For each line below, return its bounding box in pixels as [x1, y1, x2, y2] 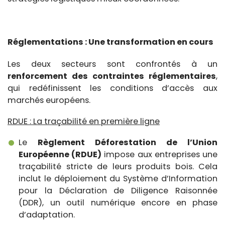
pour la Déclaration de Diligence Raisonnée [19, 184, 217, 196]
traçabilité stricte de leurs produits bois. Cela [19, 160, 217, 172]
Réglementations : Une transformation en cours [8, 36, 213, 48]
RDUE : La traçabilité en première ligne [8, 115, 160, 127]
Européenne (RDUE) [19, 148, 102, 160]
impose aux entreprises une [101, 148, 218, 160]
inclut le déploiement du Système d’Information [19, 172, 217, 184]
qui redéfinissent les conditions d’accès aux [8, 82, 217, 94]
